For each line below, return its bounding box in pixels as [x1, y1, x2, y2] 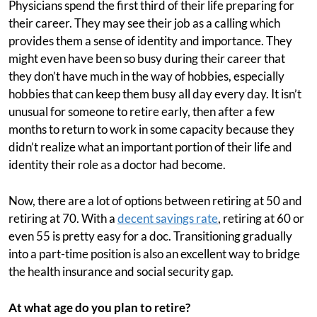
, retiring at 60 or [218, 211, 304, 226]
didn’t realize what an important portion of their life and [8, 139, 292, 154]
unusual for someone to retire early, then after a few [8, 104, 275, 119]
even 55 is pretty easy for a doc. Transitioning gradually [8, 229, 292, 243]
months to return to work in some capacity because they [8, 122, 294, 137]
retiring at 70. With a [8, 211, 117, 226]
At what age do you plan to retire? [8, 300, 190, 315]
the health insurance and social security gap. [8, 264, 234, 279]
